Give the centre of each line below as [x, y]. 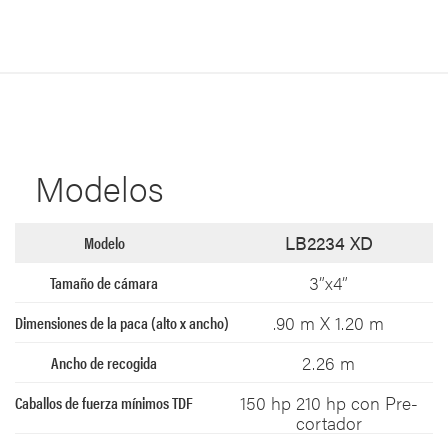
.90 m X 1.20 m [328, 323]
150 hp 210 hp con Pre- [328, 403]
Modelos [99, 188]
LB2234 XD [328, 243]
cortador [328, 423]
